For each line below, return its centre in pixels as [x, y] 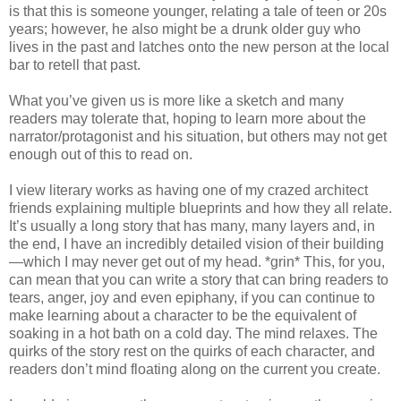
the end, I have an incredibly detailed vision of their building [196, 243]
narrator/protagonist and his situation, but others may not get [198, 136]
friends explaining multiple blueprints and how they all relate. [200, 208]
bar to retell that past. [75, 64]
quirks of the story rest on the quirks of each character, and [192, 351]
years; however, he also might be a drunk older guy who [185, 29]
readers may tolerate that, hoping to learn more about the [188, 118]
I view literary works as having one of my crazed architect [188, 190]
